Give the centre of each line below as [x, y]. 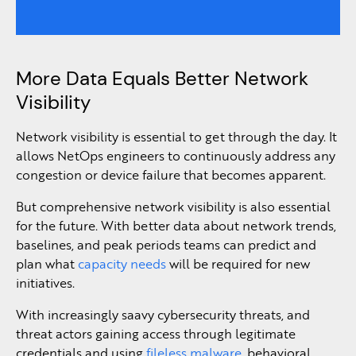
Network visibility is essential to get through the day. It [176, 136]
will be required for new [238, 263]
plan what [47, 263]
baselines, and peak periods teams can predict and [166, 244]
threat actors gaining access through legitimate [156, 333]
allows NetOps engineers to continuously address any [176, 155]
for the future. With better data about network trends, [176, 225]
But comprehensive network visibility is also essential [173, 206]
